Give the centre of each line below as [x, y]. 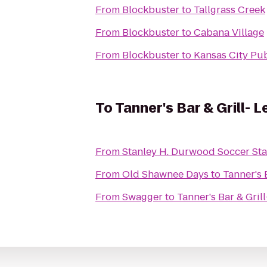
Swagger [142, 197]
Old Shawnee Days [165, 174]
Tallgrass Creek [229, 10]
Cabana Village [229, 32]
